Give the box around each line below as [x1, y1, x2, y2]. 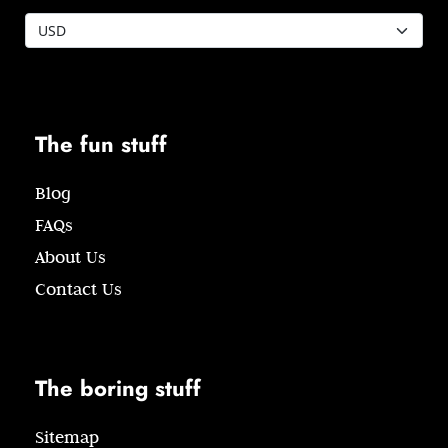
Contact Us [35, 278, 122, 301]
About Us [35, 246, 106, 269]
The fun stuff [35, 128, 167, 161]
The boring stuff [35, 372, 201, 405]
